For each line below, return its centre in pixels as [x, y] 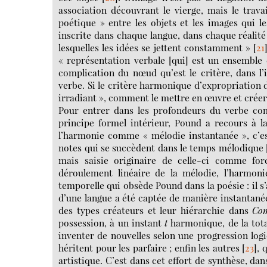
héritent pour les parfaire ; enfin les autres [149, 247]
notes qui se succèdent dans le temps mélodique [161, 147]
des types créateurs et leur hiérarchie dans [156, 210]
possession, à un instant [110, 222]
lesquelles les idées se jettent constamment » [154, 47]
